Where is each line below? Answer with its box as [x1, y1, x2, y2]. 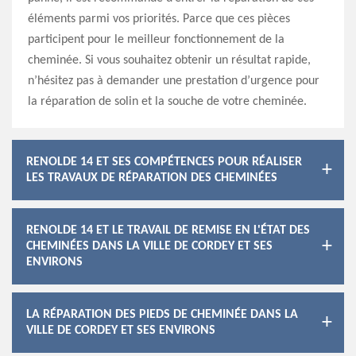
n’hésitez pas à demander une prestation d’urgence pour [28, 75, 319, 87]
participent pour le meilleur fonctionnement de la [28, 33, 284, 46]
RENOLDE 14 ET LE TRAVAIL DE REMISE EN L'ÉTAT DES [26, 224, 310, 237]
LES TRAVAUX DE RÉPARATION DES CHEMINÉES [26, 172, 277, 184]
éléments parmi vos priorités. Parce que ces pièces [28, 13, 290, 25]
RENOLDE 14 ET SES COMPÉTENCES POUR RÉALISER [26, 156, 302, 168]
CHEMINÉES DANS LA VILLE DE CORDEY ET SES [26, 240, 273, 253]
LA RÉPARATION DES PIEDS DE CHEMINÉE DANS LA [26, 308, 298, 321]
